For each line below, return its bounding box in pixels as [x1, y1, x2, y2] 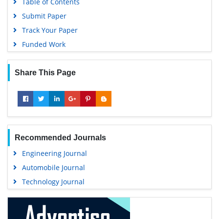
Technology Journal [22, 176, 85, 186]
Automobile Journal [22, 162, 85, 172]
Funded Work [22, 39, 66, 49]
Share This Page [14, 68, 76, 77]
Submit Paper [22, 11, 66, 21]
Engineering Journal [22, 148, 87, 158]
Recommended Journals [14, 133, 106, 142]
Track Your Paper [22, 25, 78, 35]
